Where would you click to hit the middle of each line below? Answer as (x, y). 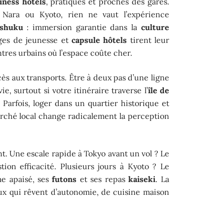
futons (64, 179)
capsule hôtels (99, 40)
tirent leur (148, 40)
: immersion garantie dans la (82, 27)
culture (155, 27)
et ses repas (103, 179)
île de (158, 90)
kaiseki (142, 179)
